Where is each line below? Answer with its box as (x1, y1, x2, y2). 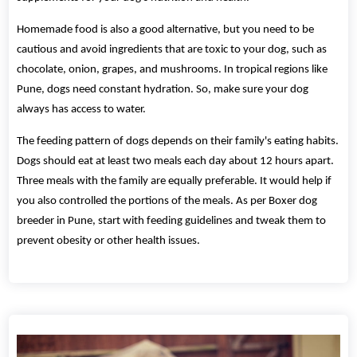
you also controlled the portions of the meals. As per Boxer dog (17, 195, 318, 208)
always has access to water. (17, 104, 147, 116)
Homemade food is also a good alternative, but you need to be (17, 24, 315, 37)
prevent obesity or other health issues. (17, 235, 201, 248)
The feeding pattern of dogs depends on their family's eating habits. (17, 135, 339, 148)
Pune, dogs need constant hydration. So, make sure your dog (17, 84, 309, 96)
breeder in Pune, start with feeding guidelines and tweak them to (17, 215, 327, 228)
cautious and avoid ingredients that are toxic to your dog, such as (17, 44, 328, 57)
